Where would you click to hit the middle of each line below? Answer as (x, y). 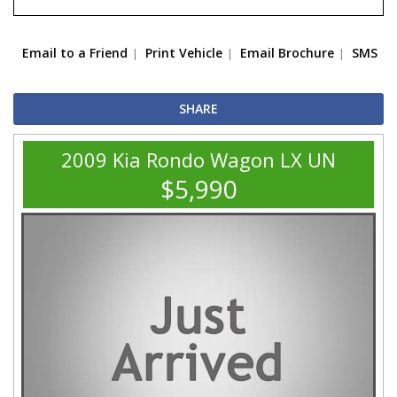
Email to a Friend (75, 53)
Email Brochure (287, 53)
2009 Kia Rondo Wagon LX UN (198, 160)
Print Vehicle (184, 53)
